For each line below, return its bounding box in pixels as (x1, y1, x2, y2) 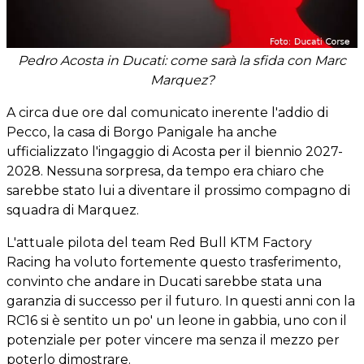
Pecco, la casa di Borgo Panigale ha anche (6, 124, 277, 140)
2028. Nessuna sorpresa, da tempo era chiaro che (6, 163, 324, 179)
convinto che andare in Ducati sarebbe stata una (6, 274, 322, 289)
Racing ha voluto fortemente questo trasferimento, (6, 254, 340, 270)
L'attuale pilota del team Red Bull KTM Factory (6, 235, 312, 250)
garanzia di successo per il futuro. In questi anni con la (6, 293, 355, 309)
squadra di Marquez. (6, 202, 139, 218)
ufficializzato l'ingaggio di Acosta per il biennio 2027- (6, 144, 343, 159)
